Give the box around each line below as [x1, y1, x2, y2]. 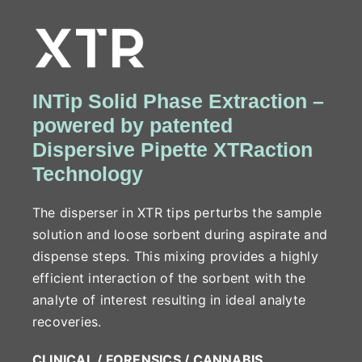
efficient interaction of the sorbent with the [32, 269, 305, 286]
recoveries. [32, 313, 102, 330]
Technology [32, 162, 143, 185]
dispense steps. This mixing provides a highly [32, 247, 318, 264]
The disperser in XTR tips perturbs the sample [32, 204, 322, 221]
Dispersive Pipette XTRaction [32, 137, 313, 161]
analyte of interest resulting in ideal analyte [32, 291, 306, 308]
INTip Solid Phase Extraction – [32, 89, 324, 112]
